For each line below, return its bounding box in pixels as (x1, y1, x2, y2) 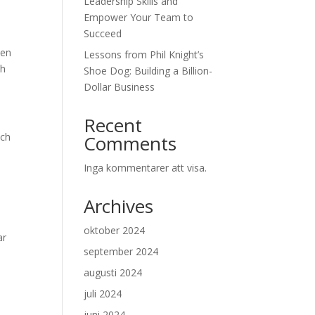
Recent (84, 112, 143, 138)
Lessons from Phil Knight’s (84, 48, 205, 61)
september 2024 (84, 245, 159, 258)
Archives (84, 193, 154, 219)
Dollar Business (84, 80, 155, 94)
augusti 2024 (84, 266, 143, 279)
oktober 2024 (84, 224, 146, 237)
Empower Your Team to (84, 11, 194, 24)
